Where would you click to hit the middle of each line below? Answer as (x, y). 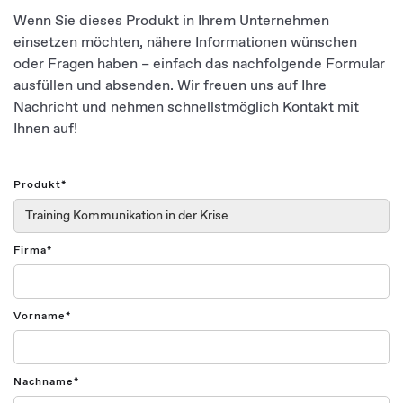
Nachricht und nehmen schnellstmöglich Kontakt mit (186, 107)
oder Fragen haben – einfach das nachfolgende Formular (199, 64)
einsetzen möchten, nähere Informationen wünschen (185, 43)
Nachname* (46, 382)
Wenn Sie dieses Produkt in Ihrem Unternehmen (171, 21)
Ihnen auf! (45, 129)
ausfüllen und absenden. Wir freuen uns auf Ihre (170, 86)
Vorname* (42, 317)
